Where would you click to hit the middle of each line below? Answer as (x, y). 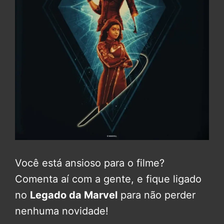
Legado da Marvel (74, 195)
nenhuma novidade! (62, 211)
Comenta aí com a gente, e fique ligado (108, 179)
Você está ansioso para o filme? (90, 163)
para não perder (156, 195)
